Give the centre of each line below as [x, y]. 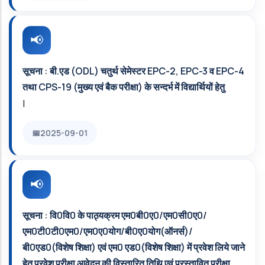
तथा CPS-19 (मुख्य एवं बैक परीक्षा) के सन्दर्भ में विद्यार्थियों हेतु [124, 87]
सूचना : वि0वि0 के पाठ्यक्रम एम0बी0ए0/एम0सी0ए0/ [115, 215]
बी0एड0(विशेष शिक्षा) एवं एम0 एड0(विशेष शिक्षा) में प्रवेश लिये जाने [134, 247]
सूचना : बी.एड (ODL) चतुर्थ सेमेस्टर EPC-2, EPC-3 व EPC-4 [133, 71]
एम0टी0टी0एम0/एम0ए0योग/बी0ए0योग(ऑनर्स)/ [108, 231]
